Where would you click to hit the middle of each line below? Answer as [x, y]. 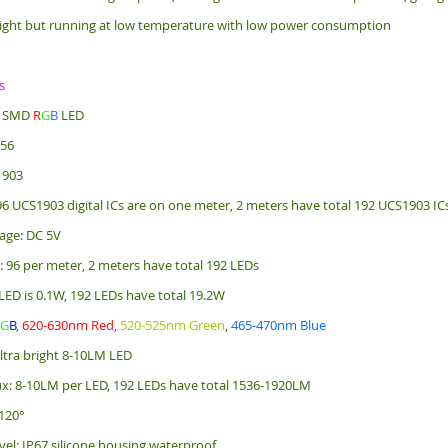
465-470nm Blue [279, 324]
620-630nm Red [68, 324]
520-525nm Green [173, 324]
